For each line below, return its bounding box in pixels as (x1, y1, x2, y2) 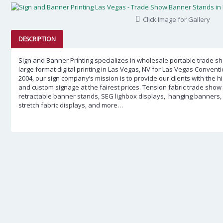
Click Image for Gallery (143, 15, 210, 24)
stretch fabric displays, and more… (18, 101, 123, 110)
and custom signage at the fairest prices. (18, 83, 142, 92)
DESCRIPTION (18, 35, 56, 43)
